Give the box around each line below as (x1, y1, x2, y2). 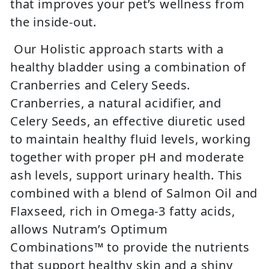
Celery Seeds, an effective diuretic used (10, 113, 246, 130)
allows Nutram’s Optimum (10, 221, 168, 238)
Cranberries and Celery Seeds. (10, 77, 191, 94)
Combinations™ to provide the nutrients (10, 239, 250, 256)
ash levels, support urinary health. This (10, 167, 243, 184)
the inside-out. (10, 14, 97, 31)
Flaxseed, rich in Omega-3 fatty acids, (10, 203, 235, 220)
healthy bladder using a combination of (10, 59, 246, 76)
